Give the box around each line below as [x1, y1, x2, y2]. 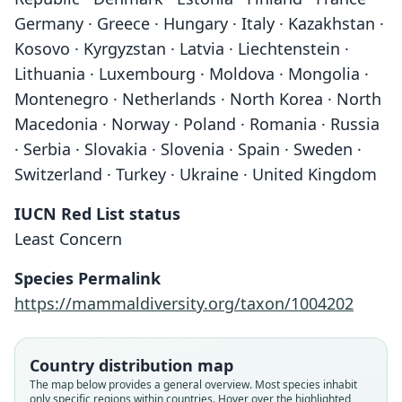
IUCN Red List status [14, 203, 180, 224]
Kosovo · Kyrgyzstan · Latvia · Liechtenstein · [14, 38, 349, 59]
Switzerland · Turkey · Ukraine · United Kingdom [14, 163, 377, 185]
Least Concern [14, 228, 122, 249]
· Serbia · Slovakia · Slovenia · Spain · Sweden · [14, 138, 362, 160]
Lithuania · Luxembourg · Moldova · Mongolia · [14, 63, 369, 84]
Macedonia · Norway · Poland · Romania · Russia [14, 113, 380, 135]
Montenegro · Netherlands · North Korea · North [14, 88, 381, 109]
